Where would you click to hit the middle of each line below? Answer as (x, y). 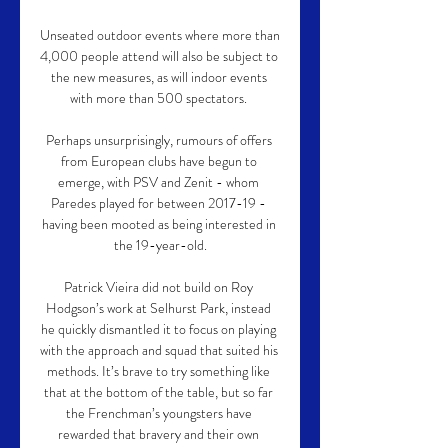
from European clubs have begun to (158, 161)
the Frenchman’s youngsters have (158, 413)
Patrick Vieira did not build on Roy (158, 287)
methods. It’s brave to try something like (158, 371)
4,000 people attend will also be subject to (159, 56)
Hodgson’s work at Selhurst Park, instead (158, 308)
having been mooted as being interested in (158, 224)
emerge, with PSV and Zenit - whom (158, 182)
